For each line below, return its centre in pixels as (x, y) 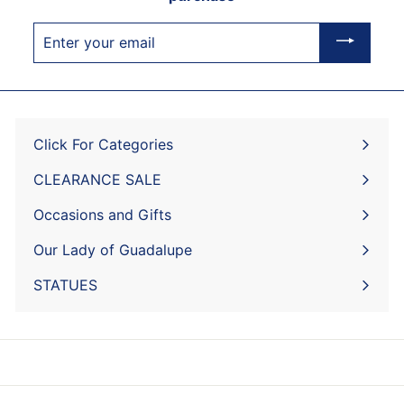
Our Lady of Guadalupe (113, 250)
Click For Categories (103, 145)
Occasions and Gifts (102, 215)
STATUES (65, 285)
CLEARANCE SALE (97, 180)
